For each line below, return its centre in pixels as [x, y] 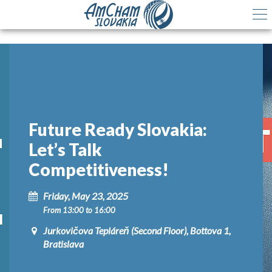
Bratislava [63, 244]
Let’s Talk [65, 149]
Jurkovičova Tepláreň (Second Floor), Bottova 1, [137, 230]
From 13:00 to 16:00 [79, 210]
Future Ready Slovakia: [118, 129]
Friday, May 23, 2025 [86, 196]
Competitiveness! [99, 169]
